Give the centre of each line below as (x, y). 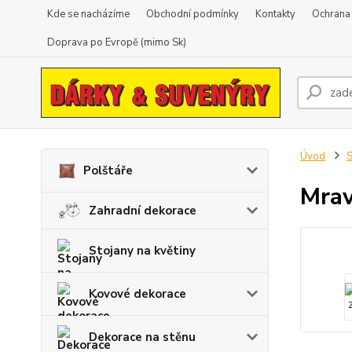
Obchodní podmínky (192, 14)
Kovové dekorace (137, 294)
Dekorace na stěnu (142, 337)
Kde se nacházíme (88, 14)
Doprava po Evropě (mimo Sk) (117, 42)
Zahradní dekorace (143, 211)
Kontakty (275, 14)
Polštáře (108, 170)
